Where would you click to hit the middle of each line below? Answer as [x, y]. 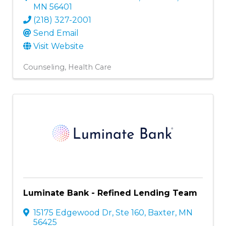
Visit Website [59, 46]
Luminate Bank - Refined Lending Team [110, 193]
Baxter [161, 212]
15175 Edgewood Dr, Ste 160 [89, 212]
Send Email [56, 33]
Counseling [44, 67]
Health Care [90, 67]
